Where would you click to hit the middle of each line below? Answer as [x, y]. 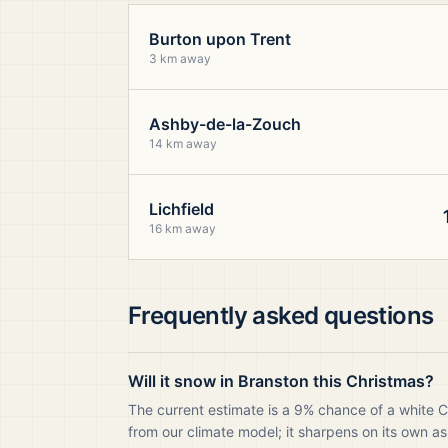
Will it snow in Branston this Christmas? [281, 381]
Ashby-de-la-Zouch [225, 124]
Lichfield [181, 209]
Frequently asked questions [281, 315]
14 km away [183, 143]
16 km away [182, 228]
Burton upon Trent [220, 39]
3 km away [180, 58]
